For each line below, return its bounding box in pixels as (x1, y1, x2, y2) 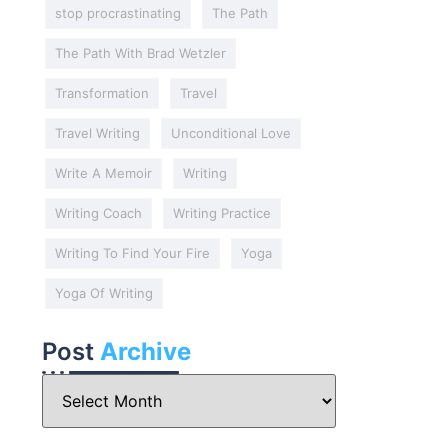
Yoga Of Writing (54, 285, 153, 301)
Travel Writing (54, 125, 140, 141)
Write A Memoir (54, 165, 152, 181)
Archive (99, 337, 191, 366)
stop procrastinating (54, 5, 181, 21)
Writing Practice (172, 205, 271, 221)
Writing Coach (54, 205, 142, 221)
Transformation (54, 85, 149, 101)
